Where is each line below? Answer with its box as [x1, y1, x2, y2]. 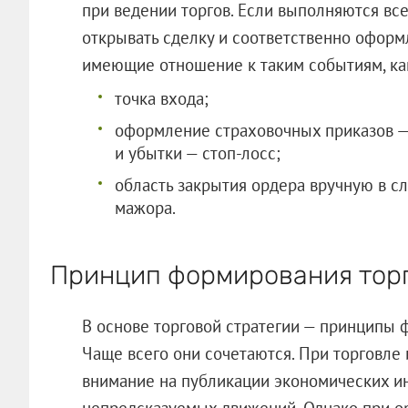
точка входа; [114, 87, 209, 109]
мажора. [114, 196, 176, 219]
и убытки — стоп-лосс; [114, 141, 280, 164]
